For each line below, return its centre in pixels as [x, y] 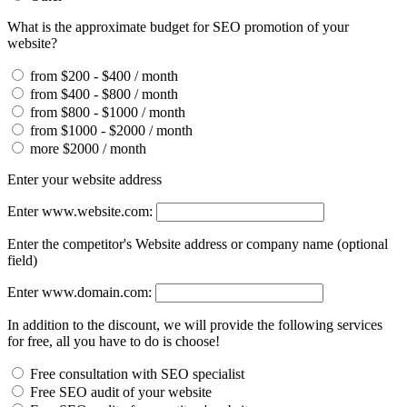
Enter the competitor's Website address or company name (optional [198, 243]
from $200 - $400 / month [104, 75]
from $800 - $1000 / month [108, 112]
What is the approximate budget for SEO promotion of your [178, 26]
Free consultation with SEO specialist [137, 373]
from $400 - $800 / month [104, 94]
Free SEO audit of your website [121, 392]
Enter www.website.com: [80, 211]
